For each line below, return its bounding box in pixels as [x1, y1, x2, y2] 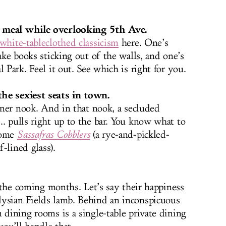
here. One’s [119, 37, 168, 49]
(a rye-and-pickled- [90, 129, 169, 141]
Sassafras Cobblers [17, 129, 90, 141]
